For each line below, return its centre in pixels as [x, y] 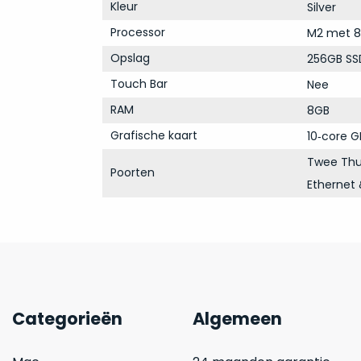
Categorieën [67, 319]
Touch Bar [139, 84]
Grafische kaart [154, 135]
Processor [137, 32]
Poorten [132, 172]
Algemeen [237, 319]
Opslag [130, 58]
